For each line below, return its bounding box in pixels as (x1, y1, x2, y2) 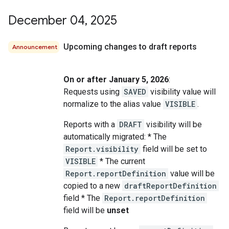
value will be (168, 169, 215, 178)
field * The (63, 193, 102, 203)
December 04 (8, 13, 85, 28)
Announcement (12, 43, 57, 51)
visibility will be (144, 120, 202, 129)
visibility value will (148, 87, 216, 97)
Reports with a (63, 120, 117, 129)
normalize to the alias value (63, 99, 163, 109)
